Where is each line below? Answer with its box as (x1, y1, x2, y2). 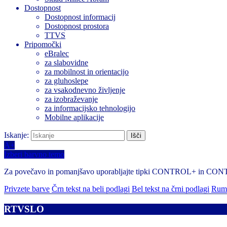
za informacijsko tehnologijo (45, 104, 135, 112)
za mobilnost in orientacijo (45, 67, 129, 76)
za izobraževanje (45, 95, 98, 103)
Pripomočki (24, 40, 61, 49)
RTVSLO (4, 203, 44, 214)
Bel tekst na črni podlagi (132, 184, 209, 193)
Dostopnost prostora (45, 22, 109, 30)
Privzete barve (4, 184, 50, 193)
